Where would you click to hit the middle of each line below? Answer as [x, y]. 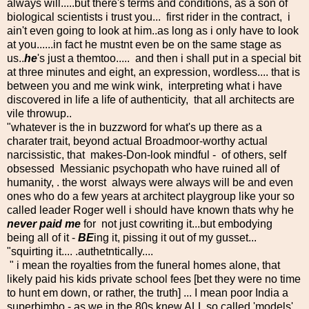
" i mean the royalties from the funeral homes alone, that [143, 265]
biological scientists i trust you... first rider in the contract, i [149, 17]
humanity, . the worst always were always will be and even [150, 182]
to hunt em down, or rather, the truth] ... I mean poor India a [148, 292]
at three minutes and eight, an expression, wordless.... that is [153, 72]
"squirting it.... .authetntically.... [80, 251]
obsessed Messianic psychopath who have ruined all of [143, 168]
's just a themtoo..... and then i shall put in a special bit [169, 58]
